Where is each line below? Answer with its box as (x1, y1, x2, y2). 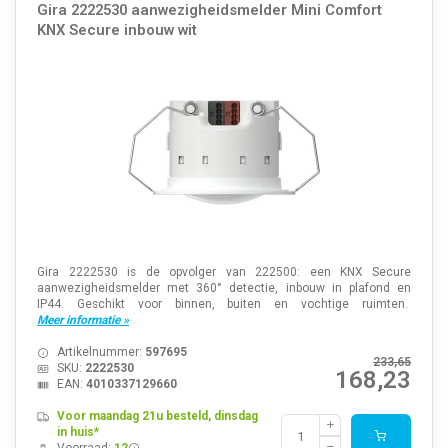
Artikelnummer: (56, 345, 145, 360)
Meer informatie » (36, 313, 129, 328)
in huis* (56, 425, 99, 440)
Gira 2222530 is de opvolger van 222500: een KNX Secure (36, 265, 412, 280)
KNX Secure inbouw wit (36, 21, 197, 40)
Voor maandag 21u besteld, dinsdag (56, 409, 258, 424)
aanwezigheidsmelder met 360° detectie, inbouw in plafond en (36, 281, 412, 296)
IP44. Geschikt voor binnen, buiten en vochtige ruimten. (36, 297, 412, 312)
